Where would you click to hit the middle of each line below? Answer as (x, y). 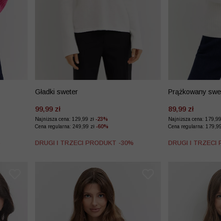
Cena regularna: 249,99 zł (65, 126)
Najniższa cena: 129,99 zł (65, 119)
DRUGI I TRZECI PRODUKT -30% (84, 143)
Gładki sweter (56, 92)
